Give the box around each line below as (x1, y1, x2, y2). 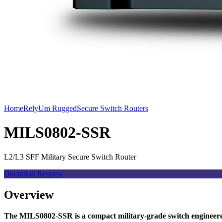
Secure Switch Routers (77, 104, 148, 112)
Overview (4, 188, 54, 201)
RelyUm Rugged (23, 104, 77, 112)
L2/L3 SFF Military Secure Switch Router (4, 152, 136, 161)
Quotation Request (4, 169, 62, 178)
